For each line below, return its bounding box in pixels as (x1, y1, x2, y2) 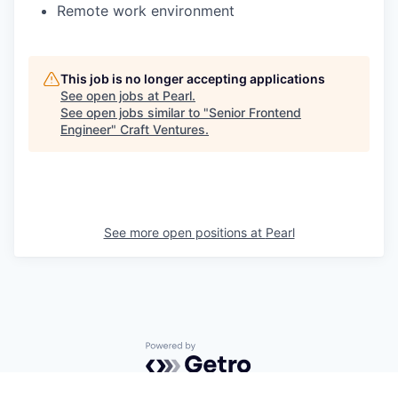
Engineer (60, 122, 111, 138)
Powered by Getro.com (145, 341, 301, 360)
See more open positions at (103, 225, 266, 241)
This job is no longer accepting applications (60, 71, 325, 87)
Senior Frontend (209, 105, 301, 121)
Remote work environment (57, 2, 235, 20)
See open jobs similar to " (60, 105, 209, 121)
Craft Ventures (120, 122, 205, 138)
